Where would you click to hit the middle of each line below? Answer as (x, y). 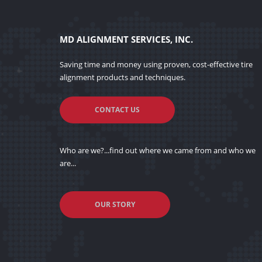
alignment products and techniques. (123, 77)
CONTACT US (117, 110)
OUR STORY (115, 204)
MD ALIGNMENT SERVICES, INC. (126, 39)
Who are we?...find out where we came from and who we (158, 150)
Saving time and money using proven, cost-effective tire (156, 64)
